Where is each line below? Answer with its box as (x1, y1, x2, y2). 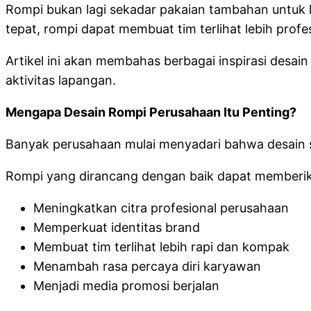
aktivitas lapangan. (6, 73, 116, 87)
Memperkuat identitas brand (33, 220, 200, 235)
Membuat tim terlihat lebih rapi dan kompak (33, 239, 289, 254)
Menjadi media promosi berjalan (33, 278, 219, 293)
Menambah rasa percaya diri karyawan (33, 259, 261, 274)
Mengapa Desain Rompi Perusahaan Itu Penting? (6, 105, 296, 119)
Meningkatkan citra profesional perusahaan (33, 201, 289, 215)
